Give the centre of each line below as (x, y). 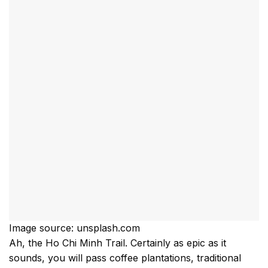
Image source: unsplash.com (74, 228)
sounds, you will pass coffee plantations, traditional (125, 258)
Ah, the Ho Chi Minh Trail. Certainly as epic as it (118, 243)
